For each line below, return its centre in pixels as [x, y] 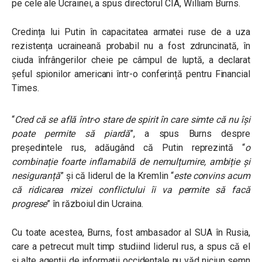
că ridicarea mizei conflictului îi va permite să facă [131, 190]
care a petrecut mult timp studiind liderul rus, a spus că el [131, 247]
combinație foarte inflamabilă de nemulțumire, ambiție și [131, 162]
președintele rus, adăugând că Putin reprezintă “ [129, 148]
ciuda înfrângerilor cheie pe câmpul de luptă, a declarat [131, 60]
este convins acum [212, 176]
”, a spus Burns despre [190, 134]
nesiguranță [36, 176]
